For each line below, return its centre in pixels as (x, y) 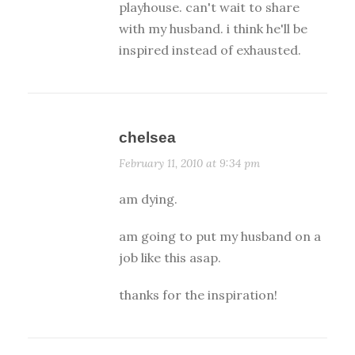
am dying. (148, 199)
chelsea (147, 138)
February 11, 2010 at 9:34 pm (189, 164)
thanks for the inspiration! (198, 295)
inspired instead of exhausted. (210, 50)
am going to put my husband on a (220, 237)
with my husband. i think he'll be (213, 29)
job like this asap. (170, 258)
